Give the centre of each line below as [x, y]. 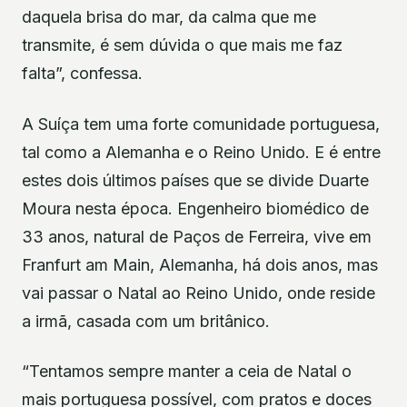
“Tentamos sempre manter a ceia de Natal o [187, 371]
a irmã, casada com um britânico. [146, 321]
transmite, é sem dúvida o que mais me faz [182, 45]
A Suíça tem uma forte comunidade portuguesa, [201, 124]
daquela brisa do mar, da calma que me [169, 17]
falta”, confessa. [82, 74]
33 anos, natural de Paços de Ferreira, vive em [197, 236]
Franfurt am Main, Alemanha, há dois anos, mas [200, 264]
